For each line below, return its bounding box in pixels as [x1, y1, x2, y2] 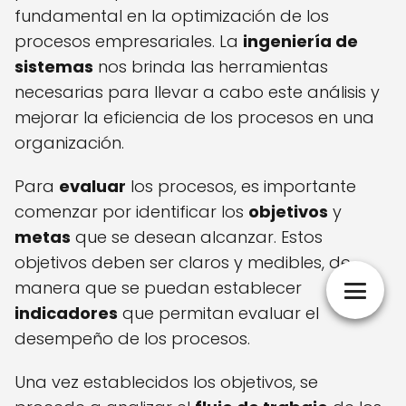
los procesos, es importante [126, 175, 356, 198]
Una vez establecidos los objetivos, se [14, 371, 318, 394]
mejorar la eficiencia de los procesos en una [14, 106, 374, 130]
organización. [14, 131, 124, 155]
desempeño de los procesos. [14, 327, 250, 351]
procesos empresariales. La [14, 30, 243, 53]
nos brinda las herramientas [93, 55, 328, 79]
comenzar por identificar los [14, 200, 248, 224]
